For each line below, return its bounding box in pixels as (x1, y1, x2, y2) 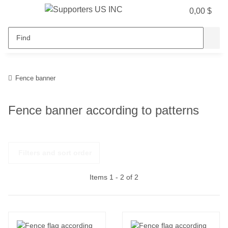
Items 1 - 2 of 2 (90, 173, 138, 181)
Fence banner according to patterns (8, 103, 199, 117)
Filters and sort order (18, 148, 92, 157)
